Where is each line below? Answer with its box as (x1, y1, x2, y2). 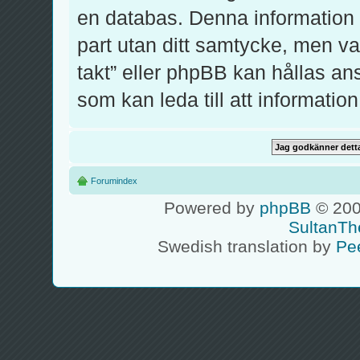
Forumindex (91, 175, 137, 186)
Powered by (163, 198, 260, 217)
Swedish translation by (157, 236, 336, 256)
